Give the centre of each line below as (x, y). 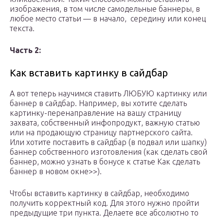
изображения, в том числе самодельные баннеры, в (105, 9)
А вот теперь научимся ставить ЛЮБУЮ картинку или (108, 94)
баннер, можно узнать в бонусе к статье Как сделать (105, 162)
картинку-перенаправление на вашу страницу (96, 113)
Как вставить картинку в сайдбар (89, 73)
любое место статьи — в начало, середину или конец (108, 19)
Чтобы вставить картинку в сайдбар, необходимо (100, 193)
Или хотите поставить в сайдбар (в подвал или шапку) (108, 142)
